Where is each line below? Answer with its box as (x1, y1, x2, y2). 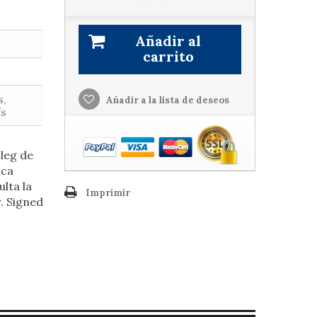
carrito (142, 47, 194, 65)
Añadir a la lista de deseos (103, 94, 229, 106)
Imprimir (85, 187, 130, 200)
